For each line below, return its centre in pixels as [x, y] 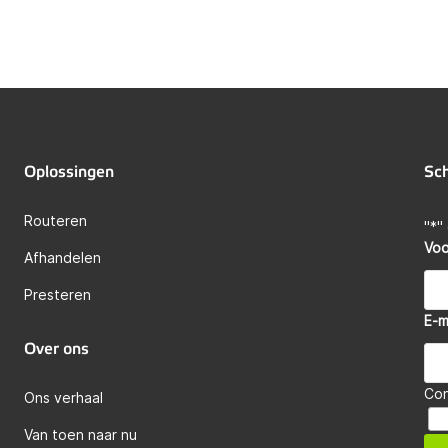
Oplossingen [69, 172]
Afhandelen [62, 257]
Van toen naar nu [80, 434]
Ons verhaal [63, 397]
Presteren [57, 294]
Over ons [56, 349]
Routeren [55, 220]
